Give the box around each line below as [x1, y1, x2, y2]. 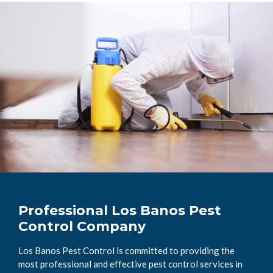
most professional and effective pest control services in [18, 258, 243, 269]
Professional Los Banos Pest [18, 202, 221, 219]
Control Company [18, 218, 146, 235]
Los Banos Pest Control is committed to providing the [18, 244, 235, 256]
